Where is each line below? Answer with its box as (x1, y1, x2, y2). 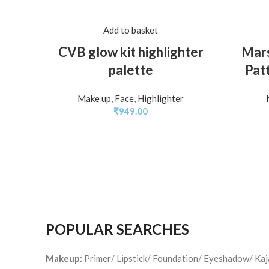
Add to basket (103, 24, 158, 35)
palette (108, 61, 153, 78)
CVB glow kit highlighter (58, 43, 204, 60)
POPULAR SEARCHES (46, 220, 189, 238)
